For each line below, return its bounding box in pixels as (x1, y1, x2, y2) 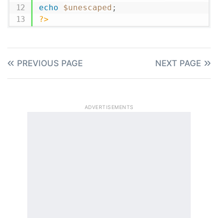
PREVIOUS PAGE (17, 58, 83, 68)
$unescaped (63, 3, 112, 12)
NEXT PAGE (155, 58, 201, 68)
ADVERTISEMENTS (84, 104, 134, 110)
